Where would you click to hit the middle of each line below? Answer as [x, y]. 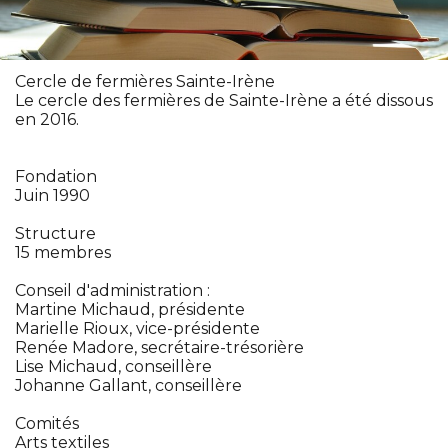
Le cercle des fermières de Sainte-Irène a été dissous [224, 100]
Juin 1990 [52, 195]
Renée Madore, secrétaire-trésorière [159, 347]
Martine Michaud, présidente [130, 309]
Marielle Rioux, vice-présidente [137, 328]
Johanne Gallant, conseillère [128, 385]
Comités [47, 423]
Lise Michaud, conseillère [113, 366]
